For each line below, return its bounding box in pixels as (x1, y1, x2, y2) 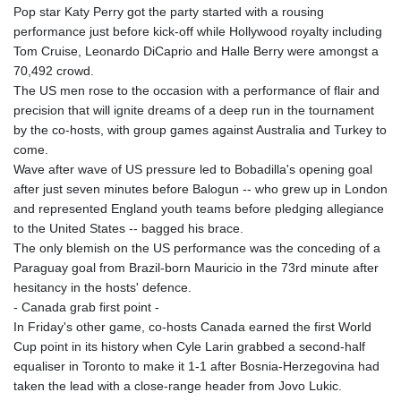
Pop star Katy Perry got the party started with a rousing (13, 4, 324, 20)
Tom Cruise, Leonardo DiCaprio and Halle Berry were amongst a (13, 44, 379, 59)
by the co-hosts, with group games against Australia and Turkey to (13, 123, 387, 138)
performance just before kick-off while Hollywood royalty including (13, 24, 382, 39)
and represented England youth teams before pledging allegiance (13, 201, 384, 217)
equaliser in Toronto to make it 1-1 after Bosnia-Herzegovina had (13, 359, 380, 374)
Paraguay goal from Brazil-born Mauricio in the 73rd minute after (13, 260, 379, 276)
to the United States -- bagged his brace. (13, 221, 243, 236)
